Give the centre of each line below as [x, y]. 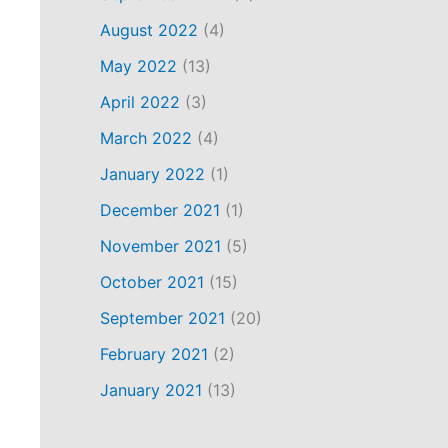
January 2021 [151, 389]
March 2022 [146, 137]
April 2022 [140, 101]
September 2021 [162, 317]
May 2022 [138, 65]
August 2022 [149, 29]
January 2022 [152, 173]
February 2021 [154, 353]
